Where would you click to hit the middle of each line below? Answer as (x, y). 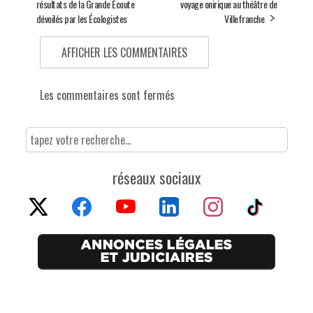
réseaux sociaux (156, 177)
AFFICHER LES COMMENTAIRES (124, 52)
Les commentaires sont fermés (107, 95)
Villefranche (244, 18)
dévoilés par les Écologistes (81, 18)
